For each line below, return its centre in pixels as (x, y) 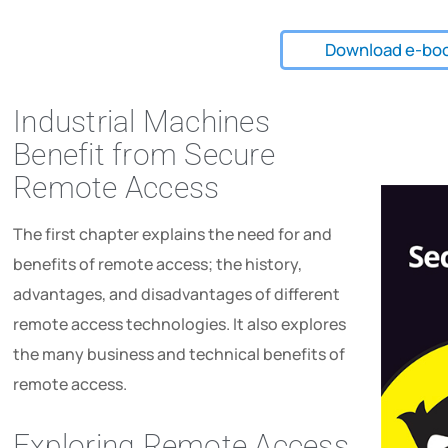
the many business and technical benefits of (179, 353)
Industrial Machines (141, 121)
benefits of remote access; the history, (158, 263)
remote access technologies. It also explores (180, 323)
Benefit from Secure (144, 154)
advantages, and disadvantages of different (177, 293)
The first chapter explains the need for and (173, 233)
